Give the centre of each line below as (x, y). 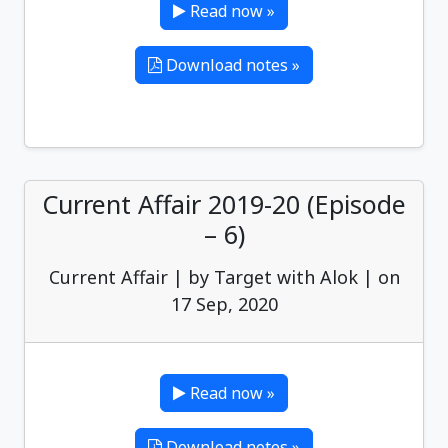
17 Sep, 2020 (224, 304)
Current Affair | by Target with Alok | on (224, 277)
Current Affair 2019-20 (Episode (224, 204)
